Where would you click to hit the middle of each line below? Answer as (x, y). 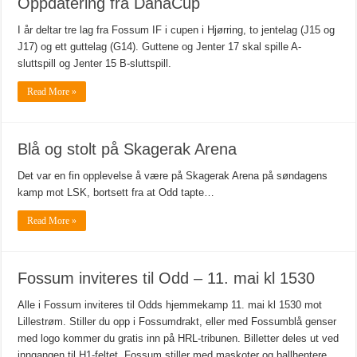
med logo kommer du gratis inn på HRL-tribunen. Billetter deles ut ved (178, 339)
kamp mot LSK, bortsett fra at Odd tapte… (116, 193)
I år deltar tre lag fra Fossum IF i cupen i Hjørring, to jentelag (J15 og (177, 30)
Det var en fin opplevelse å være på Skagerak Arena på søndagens (173, 176)
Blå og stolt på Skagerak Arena (127, 149)
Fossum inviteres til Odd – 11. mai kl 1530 (167, 279)
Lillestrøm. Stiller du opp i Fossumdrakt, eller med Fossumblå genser (177, 322)
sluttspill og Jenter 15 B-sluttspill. (95, 64)
